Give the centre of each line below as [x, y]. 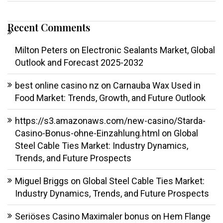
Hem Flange [187, 217]
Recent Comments [49, 27]
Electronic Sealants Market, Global [148, 50]
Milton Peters [41, 50]
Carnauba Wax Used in [157, 86]
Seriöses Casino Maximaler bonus [82, 217]
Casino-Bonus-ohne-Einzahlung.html [87, 133]
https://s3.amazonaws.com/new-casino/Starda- [110, 121]
